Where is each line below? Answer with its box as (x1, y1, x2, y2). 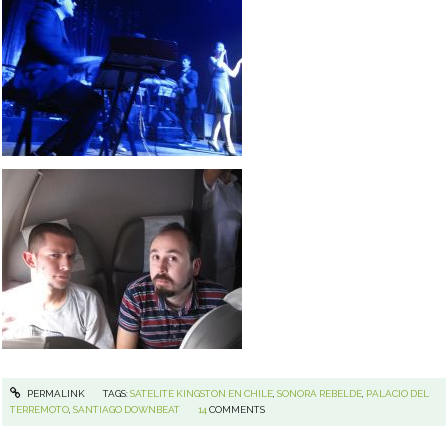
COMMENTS (209, 403, 266, 415)
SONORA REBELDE (276, 387, 362, 399)
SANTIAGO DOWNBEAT (73, 403, 181, 415)
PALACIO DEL (365, 387, 429, 399)
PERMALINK (24, 387, 85, 399)
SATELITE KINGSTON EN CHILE (129, 387, 273, 399)
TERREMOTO (10, 403, 70, 415)
